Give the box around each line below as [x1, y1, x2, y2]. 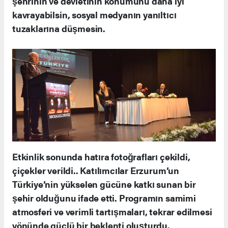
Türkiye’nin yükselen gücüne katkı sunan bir [12, 177, 196, 190]
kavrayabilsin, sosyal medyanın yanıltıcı [12, 8, 177, 21]
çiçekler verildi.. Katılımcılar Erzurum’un [12, 163, 179, 177]
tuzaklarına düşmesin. [12, 22, 105, 35]
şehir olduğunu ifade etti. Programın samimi [12, 191, 196, 204]
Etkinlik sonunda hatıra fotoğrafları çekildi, [12, 150, 190, 163]
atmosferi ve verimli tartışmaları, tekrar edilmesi [12, 205, 212, 218]
